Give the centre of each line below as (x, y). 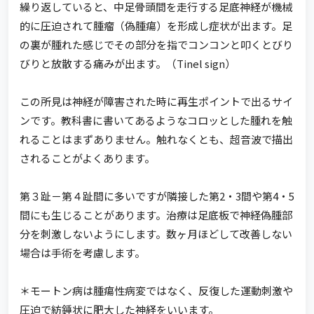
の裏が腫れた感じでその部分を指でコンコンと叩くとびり (156, 45)
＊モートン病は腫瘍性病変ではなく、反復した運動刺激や (156, 291)
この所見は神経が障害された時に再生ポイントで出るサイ (156, 101)
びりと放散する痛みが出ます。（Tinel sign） (128, 63)
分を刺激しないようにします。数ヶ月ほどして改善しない (156, 234)
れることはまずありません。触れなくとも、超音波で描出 (156, 139)
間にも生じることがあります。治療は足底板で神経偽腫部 (156, 215)
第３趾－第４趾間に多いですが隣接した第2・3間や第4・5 (157, 196)
